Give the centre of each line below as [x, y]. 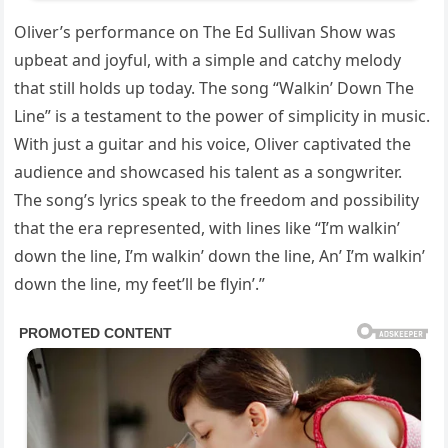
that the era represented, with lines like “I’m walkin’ [207, 228]
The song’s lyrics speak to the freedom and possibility [217, 200]
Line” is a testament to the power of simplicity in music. [222, 116]
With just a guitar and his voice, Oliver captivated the [213, 144]
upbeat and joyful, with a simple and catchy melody [208, 60]
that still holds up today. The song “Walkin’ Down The [214, 88]
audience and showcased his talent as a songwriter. [208, 172]
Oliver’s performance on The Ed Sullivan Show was [205, 32]
